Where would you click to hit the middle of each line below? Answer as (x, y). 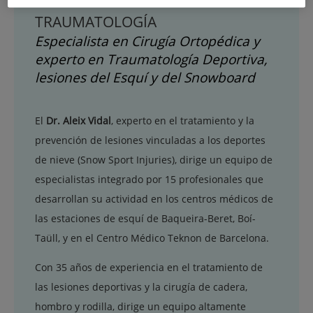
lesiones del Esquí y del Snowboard (145, 77)
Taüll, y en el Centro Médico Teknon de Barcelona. (152, 238)
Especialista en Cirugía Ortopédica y (147, 41)
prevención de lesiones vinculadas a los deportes (150, 140)
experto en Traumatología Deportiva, (151, 59)
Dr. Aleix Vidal (79, 120)
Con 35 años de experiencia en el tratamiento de (149, 267)
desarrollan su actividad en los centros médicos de (154, 198)
